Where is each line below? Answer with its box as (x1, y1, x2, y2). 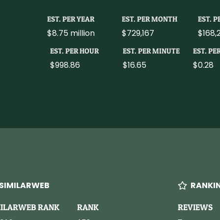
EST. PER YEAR (47, 14, 94, 24)
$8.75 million (47, 27, 95, 39)
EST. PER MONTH (121, 14, 177, 24)
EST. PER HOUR (50, 46, 99, 55)
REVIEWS (177, 201, 213, 212)
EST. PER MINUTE (122, 46, 180, 55)
